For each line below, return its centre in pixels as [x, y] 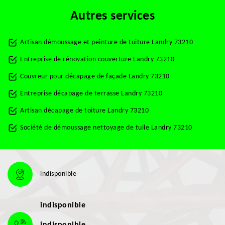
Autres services [113, 16]
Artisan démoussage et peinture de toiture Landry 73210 [106, 42]
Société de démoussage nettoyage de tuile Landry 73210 [106, 128]
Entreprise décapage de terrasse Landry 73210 [91, 94]
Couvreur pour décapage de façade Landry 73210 [95, 77]
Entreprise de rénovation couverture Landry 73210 [97, 60]
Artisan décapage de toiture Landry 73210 [84, 111]
